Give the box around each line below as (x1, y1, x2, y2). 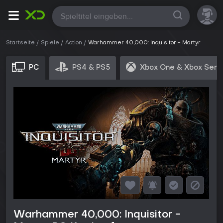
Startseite (6, 40, 35, 46)
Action (65, 40, 82, 46)
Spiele (41, 40, 59, 46)
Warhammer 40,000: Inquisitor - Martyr (88, 40, 201, 46)
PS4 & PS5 (72, 64, 110, 71)
